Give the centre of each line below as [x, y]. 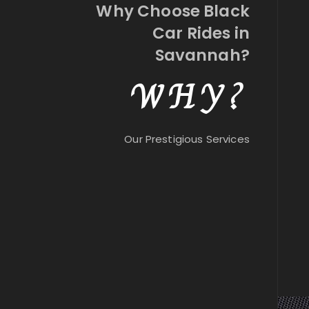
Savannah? [202, 56]
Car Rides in [201, 33]
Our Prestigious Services [187, 139]
